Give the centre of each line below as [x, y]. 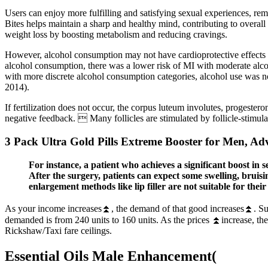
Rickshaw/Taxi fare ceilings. [58, 230]
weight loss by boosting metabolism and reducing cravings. [116, 35]
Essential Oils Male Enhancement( [111, 256]
